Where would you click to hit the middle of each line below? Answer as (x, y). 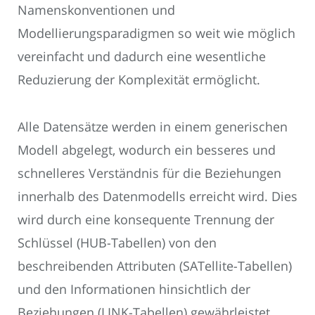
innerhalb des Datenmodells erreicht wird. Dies (157, 196)
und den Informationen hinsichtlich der (134, 289)
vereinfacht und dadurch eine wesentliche (142, 57)
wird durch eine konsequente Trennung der (146, 219)
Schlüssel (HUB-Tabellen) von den (117, 242)
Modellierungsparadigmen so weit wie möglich (156, 33)
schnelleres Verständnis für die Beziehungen (149, 173)
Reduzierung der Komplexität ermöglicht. (139, 80)
